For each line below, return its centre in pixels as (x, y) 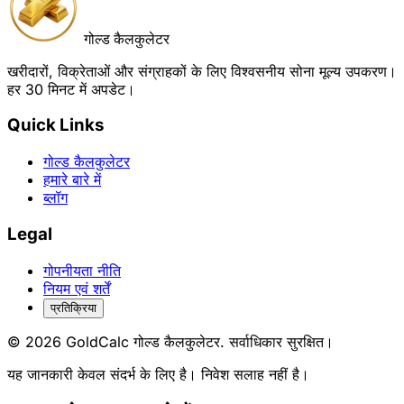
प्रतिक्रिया (73, 308)
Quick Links (55, 125)
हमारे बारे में (72, 180)
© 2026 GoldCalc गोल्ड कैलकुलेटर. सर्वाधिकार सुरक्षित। (170, 341)
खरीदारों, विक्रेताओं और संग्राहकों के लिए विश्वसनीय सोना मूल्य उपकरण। (202, 71)
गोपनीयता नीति (82, 270)
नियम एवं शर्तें (77, 288)
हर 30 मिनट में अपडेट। (71, 89)
